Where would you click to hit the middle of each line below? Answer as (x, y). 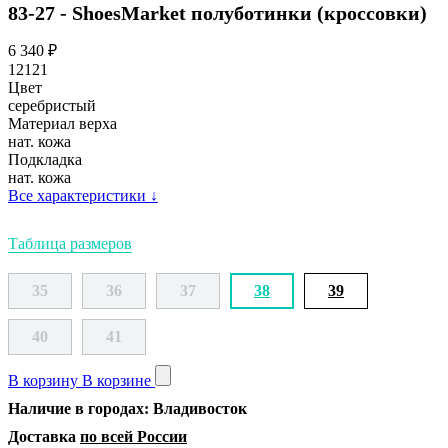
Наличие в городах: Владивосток (127, 408)
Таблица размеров (70, 243)
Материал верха (62, 123)
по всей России (133, 436)
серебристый (52, 105)
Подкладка (45, 159)
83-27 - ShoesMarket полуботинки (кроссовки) (217, 13)
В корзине (116, 380)
